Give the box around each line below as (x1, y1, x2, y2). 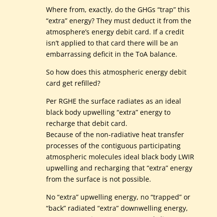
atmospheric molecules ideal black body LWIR (46, 152, 194, 162)
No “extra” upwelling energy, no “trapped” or (46, 192, 190, 202)
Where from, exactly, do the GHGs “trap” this (46, 5, 190, 15)
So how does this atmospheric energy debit (46, 67, 186, 77)
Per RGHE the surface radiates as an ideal (46, 96, 181, 106)
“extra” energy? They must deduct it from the (46, 16, 191, 26)
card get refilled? (46, 78, 100, 88)
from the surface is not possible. (46, 174, 151, 184)
